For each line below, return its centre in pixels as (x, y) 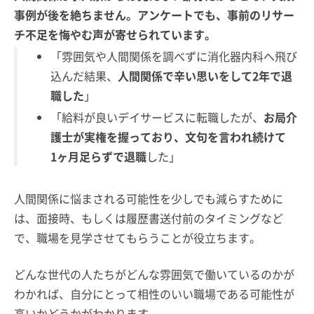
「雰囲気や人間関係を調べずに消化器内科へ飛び (174, 56)
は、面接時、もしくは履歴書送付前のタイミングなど (149, 218)
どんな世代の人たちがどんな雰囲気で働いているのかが (154, 274)
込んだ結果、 (84, 75)
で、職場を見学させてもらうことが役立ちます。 (137, 238)
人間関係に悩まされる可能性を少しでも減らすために (149, 198)
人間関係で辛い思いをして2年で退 (205, 75)
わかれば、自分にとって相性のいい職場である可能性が (154, 294)
